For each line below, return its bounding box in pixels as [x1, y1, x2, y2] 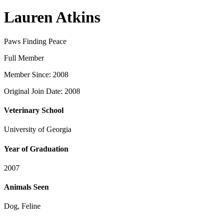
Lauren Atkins [4, 8, 100, 26]
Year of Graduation [4, 144, 68, 153]
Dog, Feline [4, 202, 41, 211]
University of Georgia [4, 125, 71, 134]
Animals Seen [4, 183, 49, 192]
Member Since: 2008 [4, 70, 68, 79]
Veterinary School [4, 106, 64, 115]
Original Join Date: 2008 [4, 87, 80, 95]
